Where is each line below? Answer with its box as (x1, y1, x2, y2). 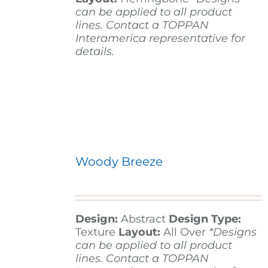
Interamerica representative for (75, 32, 245, 45)
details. (75, 45, 114, 59)
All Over (160, 226, 209, 239)
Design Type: (168, 212, 241, 226)
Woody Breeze (75, 154, 163, 169)
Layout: (118, 226, 160, 239)
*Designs (208, 226, 257, 239)
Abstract (117, 212, 169, 226)
